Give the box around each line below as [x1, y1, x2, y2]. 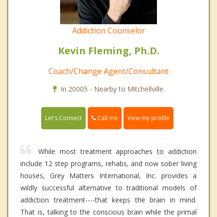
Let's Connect [45, 114, 82, 123]
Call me [96, 114, 118, 123]
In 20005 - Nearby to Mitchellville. [60, 84, 165, 94]
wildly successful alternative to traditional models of [20, 183, 197, 193]
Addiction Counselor [72, 25, 145, 36]
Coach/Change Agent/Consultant [48, 66, 169, 77]
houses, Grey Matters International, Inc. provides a [20, 171, 197, 181]
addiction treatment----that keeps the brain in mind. [20, 195, 197, 205]
